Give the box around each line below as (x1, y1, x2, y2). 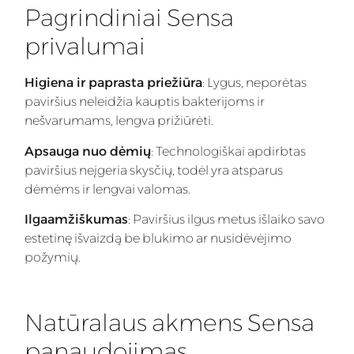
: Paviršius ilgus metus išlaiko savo (128, 212, 325, 228)
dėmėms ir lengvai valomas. (24, 181, 190, 197)
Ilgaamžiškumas (24, 212, 128, 228)
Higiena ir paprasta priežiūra (24, 75, 202, 91)
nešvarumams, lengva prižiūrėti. (24, 113, 213, 129)
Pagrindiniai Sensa (24, 3, 234, 33)
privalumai (24, 32, 145, 62)
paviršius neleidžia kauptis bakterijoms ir (24, 94, 265, 110)
